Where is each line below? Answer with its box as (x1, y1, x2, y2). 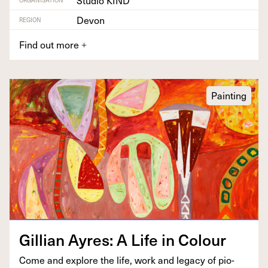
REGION (19, 15, 41, 25)
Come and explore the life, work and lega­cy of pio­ (19, 252, 234, 267)
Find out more (19, 37, 81, 52)
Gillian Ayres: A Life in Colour (19, 227, 226, 251)
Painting (211, 88, 246, 103)
